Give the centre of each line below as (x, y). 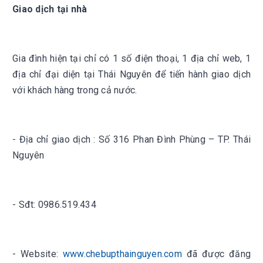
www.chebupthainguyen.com (122, 254)
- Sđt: (25, 205)
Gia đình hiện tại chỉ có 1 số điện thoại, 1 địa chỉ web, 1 (131, 58)
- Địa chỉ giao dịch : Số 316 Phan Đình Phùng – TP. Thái (131, 139)
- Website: (38, 254)
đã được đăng (216, 254)
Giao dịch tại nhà (50, 9)
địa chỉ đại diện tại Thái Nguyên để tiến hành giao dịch (131, 74)
